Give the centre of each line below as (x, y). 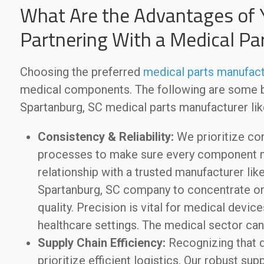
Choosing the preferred (81, 72)
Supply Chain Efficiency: (101, 242)
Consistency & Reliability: (105, 136)
